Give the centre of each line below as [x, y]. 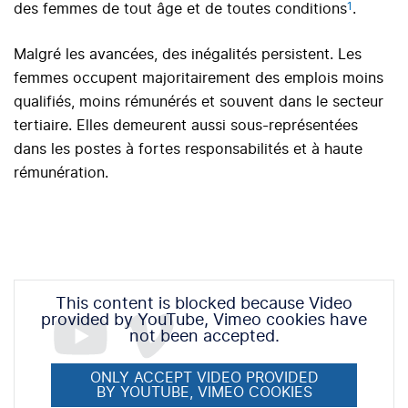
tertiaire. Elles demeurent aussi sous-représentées [186, 126]
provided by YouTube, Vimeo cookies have [204, 321]
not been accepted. [204, 337]
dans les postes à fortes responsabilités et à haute [188, 150]
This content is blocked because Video [204, 305]
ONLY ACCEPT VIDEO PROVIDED [204, 378]
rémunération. [61, 173]
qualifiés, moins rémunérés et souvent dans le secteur [199, 102]
